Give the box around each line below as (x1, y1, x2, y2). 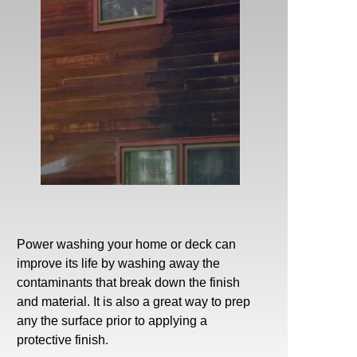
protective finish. (17, 332, 108, 347)
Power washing (17, 237, 104, 251)
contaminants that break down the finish (17, 275, 240, 289)
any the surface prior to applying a (17, 313, 207, 328)
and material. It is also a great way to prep (17, 294, 250, 308)
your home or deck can (104, 237, 236, 251)
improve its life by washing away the (17, 256, 220, 270)
